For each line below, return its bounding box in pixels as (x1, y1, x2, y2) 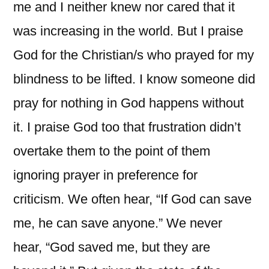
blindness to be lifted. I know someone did (13, 71, 255, 86)
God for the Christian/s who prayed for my (13, 47, 254, 62)
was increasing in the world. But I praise (13, 23, 243, 38)
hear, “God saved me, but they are (13, 239, 210, 255)
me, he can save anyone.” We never (13, 215, 222, 231)
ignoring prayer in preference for (13, 167, 198, 183)
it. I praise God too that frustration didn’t (13, 119, 241, 134)
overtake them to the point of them (13, 143, 210, 159)
